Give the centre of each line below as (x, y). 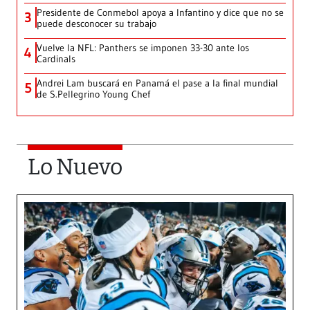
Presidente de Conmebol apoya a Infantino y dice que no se (160, 12)
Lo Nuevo (75, 166)
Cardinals (56, 58)
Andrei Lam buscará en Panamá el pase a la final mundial (157, 83)
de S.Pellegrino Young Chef (93, 94)
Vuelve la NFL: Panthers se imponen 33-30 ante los (143, 47)
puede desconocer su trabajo (97, 23)
